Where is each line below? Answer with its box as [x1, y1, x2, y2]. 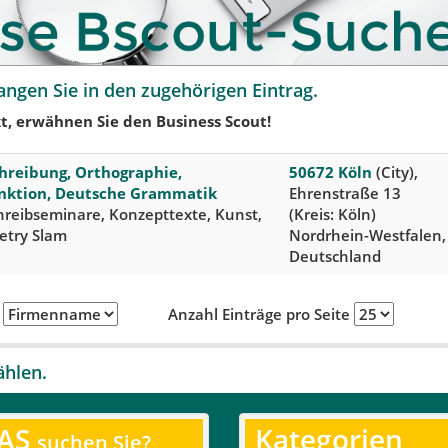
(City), [372, 161, 418, 182]
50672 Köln [289, 161, 372, 182]
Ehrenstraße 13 [289, 182, 401, 203]
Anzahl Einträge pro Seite [167, 303, 354, 324]
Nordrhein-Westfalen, [289, 224, 446, 245]
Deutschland [289, 245, 381, 266]
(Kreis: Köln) [289, 203, 376, 224]
